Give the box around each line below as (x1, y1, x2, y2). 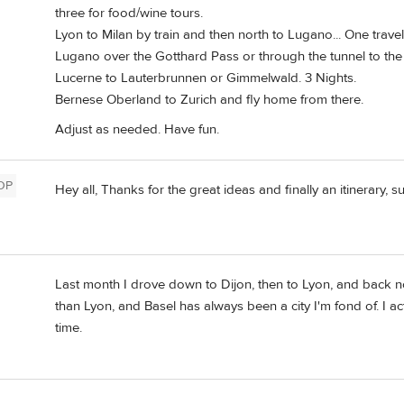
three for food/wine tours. (55, 4, 203, 22)
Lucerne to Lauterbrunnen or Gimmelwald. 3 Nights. (55, 69, 356, 87)
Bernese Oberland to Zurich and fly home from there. (55, 90, 363, 108)
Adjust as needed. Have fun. (55, 121, 219, 139)
